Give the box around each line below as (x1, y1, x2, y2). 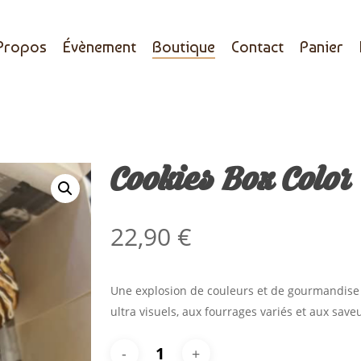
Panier (299, 37, 343, 56)
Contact (230, 37, 284, 56)
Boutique (151, 37, 215, 56)
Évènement (62, 37, 136, 56)
